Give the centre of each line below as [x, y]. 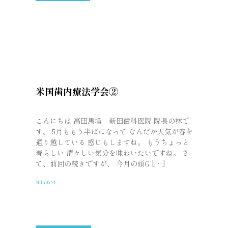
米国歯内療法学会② [77, 91]
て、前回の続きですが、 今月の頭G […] [101, 164]
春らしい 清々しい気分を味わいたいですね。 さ [113, 153]
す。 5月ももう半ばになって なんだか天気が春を [115, 132]
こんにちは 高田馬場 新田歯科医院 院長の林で [113, 121]
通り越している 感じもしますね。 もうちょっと [113, 142]
